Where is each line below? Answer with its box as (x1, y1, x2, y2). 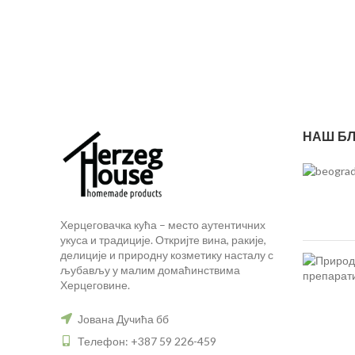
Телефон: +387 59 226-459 (75, 334, 216, 348)
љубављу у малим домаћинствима (60, 262, 240, 277)
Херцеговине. (60, 277, 130, 292)
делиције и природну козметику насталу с (60, 247, 273, 261)
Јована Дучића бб (75, 311, 169, 326)
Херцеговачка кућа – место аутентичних (60, 217, 265, 231)
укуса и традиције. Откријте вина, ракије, (60, 232, 266, 246)
